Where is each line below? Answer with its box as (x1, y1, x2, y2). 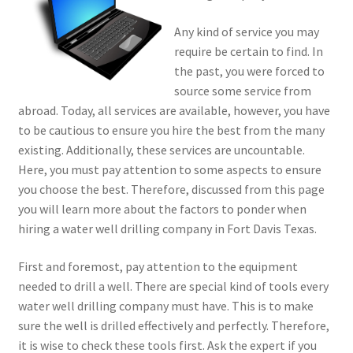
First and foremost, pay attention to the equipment (17, 258, 298, 274)
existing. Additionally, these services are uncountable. (17, 142, 305, 158)
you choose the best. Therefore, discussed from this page (17, 181, 325, 198)
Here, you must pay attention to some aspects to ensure (17, 162, 321, 178)
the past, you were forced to (173, 63, 325, 80)
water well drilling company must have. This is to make (17, 297, 314, 314)
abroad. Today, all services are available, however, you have (17, 102, 330, 119)
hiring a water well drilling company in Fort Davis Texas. (17, 221, 317, 237)
